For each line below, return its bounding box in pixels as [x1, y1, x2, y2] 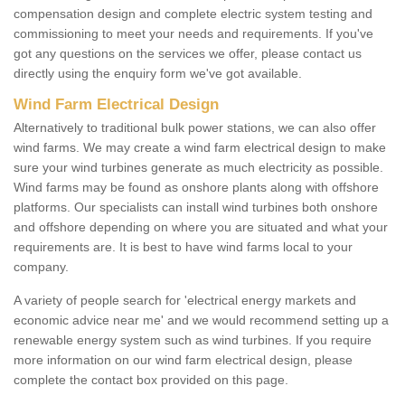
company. [14, 259, 72, 275]
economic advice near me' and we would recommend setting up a [14, 313, 389, 328]
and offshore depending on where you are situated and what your [14, 220, 388, 235]
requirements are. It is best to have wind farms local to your [14, 240, 353, 255]
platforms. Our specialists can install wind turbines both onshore [14, 200, 378, 215]
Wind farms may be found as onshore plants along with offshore [14, 180, 379, 195]
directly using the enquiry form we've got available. [14, 66, 306, 81]
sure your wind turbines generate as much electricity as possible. [14, 160, 383, 175]
